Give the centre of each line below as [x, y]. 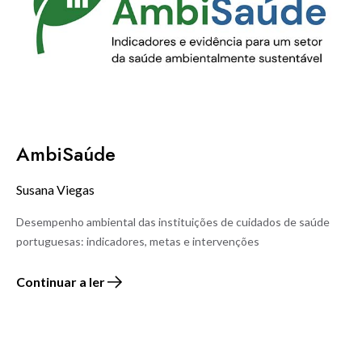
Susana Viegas [55, 189]
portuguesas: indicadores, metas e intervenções [138, 241]
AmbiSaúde [66, 154]
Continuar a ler [61, 281]
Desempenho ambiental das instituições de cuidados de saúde [173, 221]
